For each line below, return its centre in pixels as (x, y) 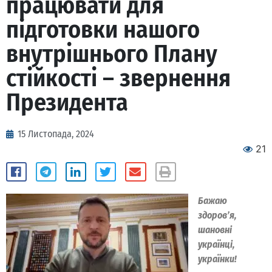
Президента (67, 103)
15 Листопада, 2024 (56, 134)
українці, (216, 244)
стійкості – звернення (118, 78)
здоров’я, (217, 215)
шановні (215, 229)
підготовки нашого (103, 30)
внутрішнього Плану (112, 54)
